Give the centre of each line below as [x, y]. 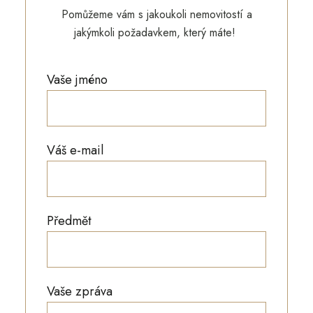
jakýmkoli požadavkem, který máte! [156, 33]
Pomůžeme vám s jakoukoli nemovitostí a [156, 15]
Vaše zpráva [79, 292]
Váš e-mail [75, 151]
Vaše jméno [77, 80]
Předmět [69, 221]
